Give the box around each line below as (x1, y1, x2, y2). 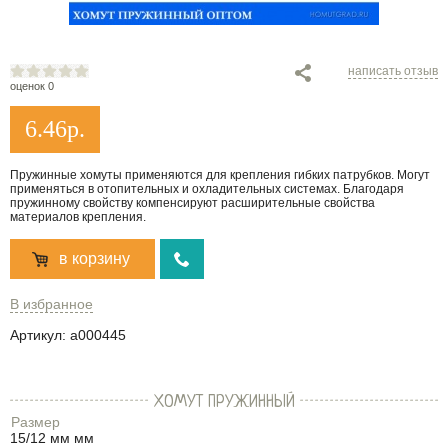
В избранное (10, 295, 93, 312)
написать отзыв (348, 64, 438, 78)
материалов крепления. (10, 210, 146, 224)
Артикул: (10, 327, 66, 343)
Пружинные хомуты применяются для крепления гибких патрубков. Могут (10, 168, 430, 182)
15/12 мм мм (10, 430, 94, 446)
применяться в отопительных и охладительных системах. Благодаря (10, 182, 404, 196)
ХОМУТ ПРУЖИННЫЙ (153, 393, 295, 412)
